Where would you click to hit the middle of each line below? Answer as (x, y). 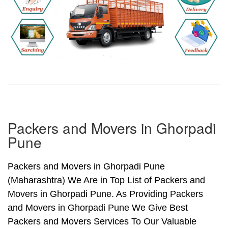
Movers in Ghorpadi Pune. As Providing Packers (105, 194)
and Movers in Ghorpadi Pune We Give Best (98, 208)
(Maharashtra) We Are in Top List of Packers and (106, 180)
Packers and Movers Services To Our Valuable (102, 222)
